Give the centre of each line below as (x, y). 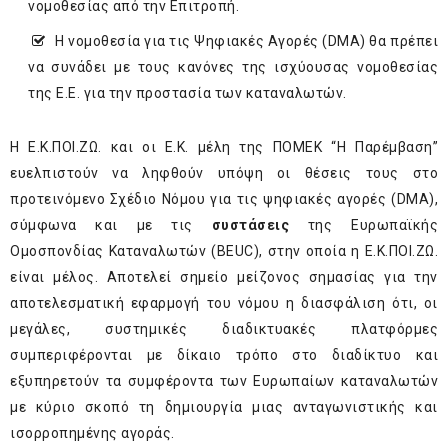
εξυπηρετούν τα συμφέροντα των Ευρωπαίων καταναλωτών (224, 381)
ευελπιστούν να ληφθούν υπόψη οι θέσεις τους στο (224, 173)
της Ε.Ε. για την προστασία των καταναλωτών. (187, 93)
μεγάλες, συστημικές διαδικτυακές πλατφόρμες (224, 329)
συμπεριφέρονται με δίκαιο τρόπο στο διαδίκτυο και (224, 355)
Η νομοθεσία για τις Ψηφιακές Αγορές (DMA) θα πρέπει (246, 41)
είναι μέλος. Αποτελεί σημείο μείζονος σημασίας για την (224, 277)
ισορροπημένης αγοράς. (92, 433)
